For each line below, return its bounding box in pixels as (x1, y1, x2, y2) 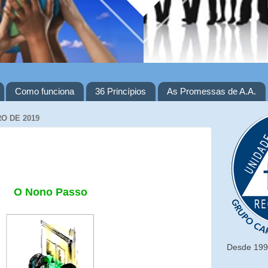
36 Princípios (95, 86, 146, 97)
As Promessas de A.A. (166, 86, 256, 97)
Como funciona (15, 86, 75, 97)
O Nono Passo (13, 186, 87, 198)
